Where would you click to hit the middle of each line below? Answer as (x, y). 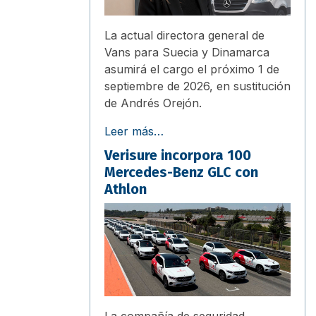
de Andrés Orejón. (153, 103)
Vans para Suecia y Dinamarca (187, 52)
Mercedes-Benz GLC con (181, 172)
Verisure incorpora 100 (178, 155)
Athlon (126, 189)
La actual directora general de (184, 35)
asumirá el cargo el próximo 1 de (192, 69)
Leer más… (134, 131)
